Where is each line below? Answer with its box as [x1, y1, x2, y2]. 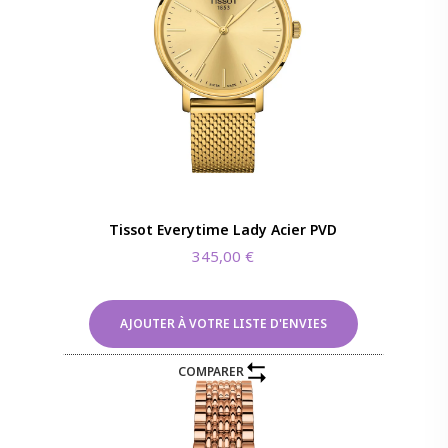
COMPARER [177, 363, 244, 381]
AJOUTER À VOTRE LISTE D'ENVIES [119, 314, 327, 332]
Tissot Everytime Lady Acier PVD [109, 219, 338, 239]
